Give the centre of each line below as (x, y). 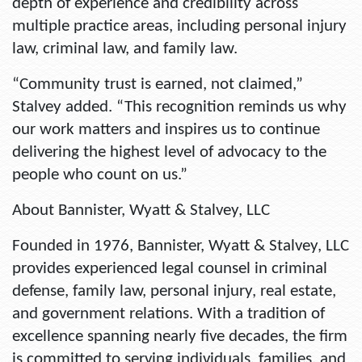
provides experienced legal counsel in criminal (170, 269)
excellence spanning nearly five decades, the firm (180, 337)
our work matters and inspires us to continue (166, 130)
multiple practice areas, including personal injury (179, 27)
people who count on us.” (100, 175)
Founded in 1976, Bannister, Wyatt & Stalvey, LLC (181, 246)
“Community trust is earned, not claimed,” (158, 85)
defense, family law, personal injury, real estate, (174, 292)
